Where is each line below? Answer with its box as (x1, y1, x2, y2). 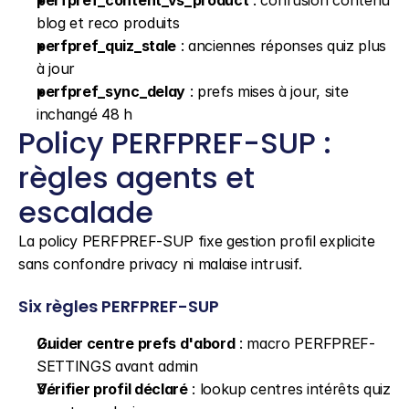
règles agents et (18, 157, 255, 198)
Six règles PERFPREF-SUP (18, 295, 219, 318)
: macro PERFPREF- (235, 334, 375, 352)
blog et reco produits (37, 14, 180, 32)
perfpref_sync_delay (37, 82, 185, 100)
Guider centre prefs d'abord (37, 334, 236, 352)
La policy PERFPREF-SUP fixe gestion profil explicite (18, 232, 375, 250)
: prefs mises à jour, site (184, 82, 349, 100)
